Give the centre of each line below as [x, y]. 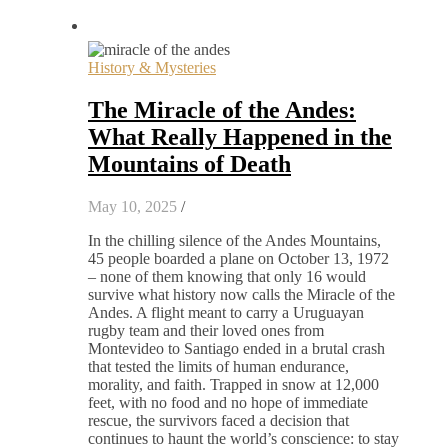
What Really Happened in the [240, 136]
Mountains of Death [189, 163]
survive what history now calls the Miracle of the [241, 294]
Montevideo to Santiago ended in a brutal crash [236, 348]
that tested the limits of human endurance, [218, 366]
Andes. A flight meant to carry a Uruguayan [226, 312]
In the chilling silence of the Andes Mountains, [234, 240]
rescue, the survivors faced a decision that [218, 420]
